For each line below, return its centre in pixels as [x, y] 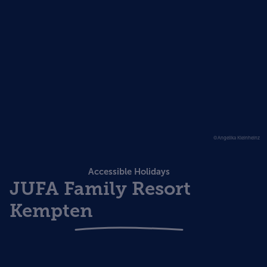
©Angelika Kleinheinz [237, 137]
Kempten [51, 210]
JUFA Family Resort [100, 188]
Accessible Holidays [129, 171]
